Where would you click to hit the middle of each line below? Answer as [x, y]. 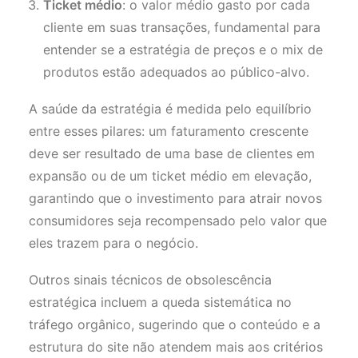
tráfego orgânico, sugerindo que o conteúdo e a [175, 324]
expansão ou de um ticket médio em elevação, [170, 176]
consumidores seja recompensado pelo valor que [178, 221]
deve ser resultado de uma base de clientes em [172, 153]
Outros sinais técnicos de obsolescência [150, 280]
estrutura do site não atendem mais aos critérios [176, 347]
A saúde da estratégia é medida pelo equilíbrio [170, 109]
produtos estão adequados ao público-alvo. [176, 72]
